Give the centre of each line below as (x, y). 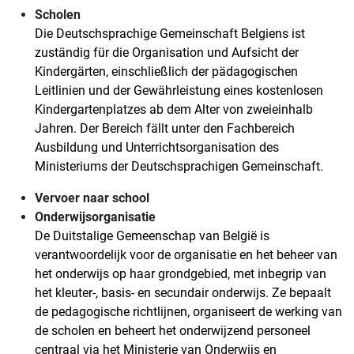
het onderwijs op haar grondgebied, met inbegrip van (181, 274)
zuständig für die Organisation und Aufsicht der (167, 53)
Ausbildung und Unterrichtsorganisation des (157, 148)
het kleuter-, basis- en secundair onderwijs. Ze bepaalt (183, 293)
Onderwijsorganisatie (95, 217)
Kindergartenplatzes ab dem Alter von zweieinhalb (174, 110)
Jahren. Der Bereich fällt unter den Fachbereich (165, 129)
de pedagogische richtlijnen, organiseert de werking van (188, 312)
